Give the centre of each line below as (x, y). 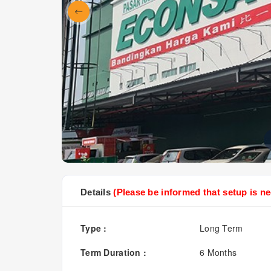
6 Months (218, 252)
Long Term (221, 228)
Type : (94, 228)
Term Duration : (114, 252)
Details (97, 192)
